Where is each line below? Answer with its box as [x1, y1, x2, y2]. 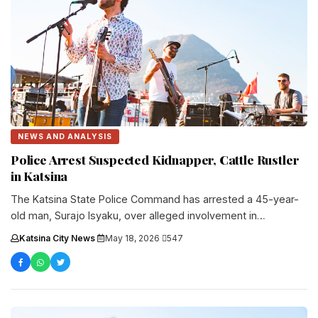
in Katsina [11, 168, 68, 185]
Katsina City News [19, 233, 95, 244]
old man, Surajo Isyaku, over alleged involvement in [11, 209, 257, 222]
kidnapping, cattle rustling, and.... [11, 226, 165, 238]
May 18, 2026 [105, 233, 160, 244]
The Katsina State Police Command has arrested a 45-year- [11, 193, 299, 206]
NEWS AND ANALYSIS [18, 132, 112, 142]
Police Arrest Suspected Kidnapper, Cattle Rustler [11, 151, 299, 168]
